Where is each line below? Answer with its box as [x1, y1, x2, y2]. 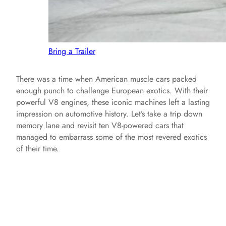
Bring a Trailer [48, 45, 95, 57]
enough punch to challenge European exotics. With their [16, 85, 208, 96]
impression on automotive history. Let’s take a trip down [16, 108, 202, 120]
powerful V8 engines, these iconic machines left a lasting [16, 96, 210, 108]
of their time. [16, 143, 59, 154]
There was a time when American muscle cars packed [16, 73, 197, 85]
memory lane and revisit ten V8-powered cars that [16, 120, 184, 131]
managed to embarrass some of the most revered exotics [16, 131, 207, 143]
